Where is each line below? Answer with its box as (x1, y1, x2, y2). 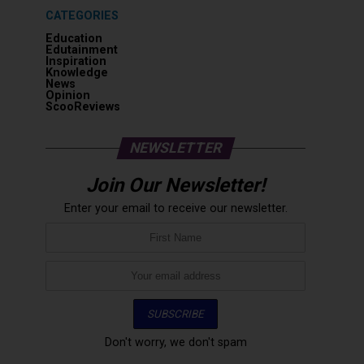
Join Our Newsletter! (86, 174, 265, 197)
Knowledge (45, 66, 108, 80)
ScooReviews (45, 100, 120, 114)
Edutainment (45, 43, 118, 57)
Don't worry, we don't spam (104, 336, 247, 349)
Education (45, 32, 102, 45)
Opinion (45, 89, 90, 102)
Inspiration (45, 54, 106, 68)
